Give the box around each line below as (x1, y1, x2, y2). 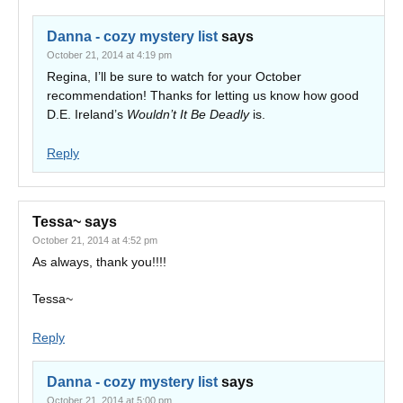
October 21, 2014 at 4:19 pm (47, 49, 172, 60)
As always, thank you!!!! (32, 255, 166, 269)
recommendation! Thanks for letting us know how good (47, 88, 359, 103)
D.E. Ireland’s (47, 107, 127, 121)
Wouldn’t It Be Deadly (127, 107, 249, 121)
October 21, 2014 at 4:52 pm (32, 235, 157, 246)
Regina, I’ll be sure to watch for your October (47, 69, 301, 84)
